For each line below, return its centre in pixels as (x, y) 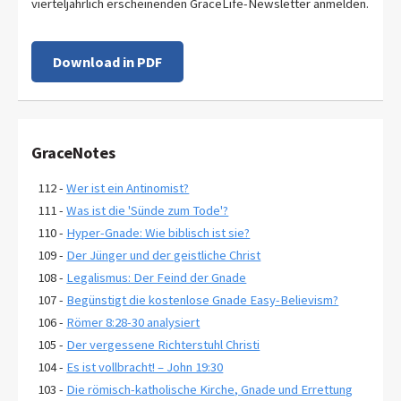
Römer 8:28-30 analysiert (133, 323)
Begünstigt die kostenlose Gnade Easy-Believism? (203, 300)
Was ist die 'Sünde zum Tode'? (148, 211)
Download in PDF (108, 61)
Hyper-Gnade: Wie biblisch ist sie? (158, 233)
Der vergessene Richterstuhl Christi (163, 345)
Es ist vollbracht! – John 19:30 (145, 367)
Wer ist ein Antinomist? (128, 188)
